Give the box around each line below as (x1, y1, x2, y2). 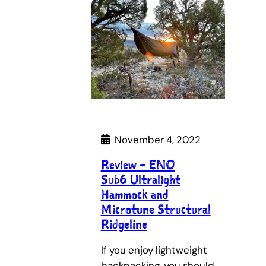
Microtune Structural (100, 201, 211, 218)
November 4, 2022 (114, 132, 201, 146)
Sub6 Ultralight (100, 171, 180, 188)
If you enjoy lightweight (100, 243, 207, 256)
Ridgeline (100, 216, 147, 233)
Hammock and (100, 186, 169, 203)
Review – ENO (100, 156, 175, 173)
